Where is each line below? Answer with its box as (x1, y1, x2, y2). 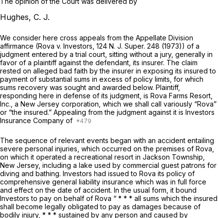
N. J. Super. (109, 42, 147, 51)
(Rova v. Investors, (36, 42, 96, 51)
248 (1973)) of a (147, 42, 200, 51)
